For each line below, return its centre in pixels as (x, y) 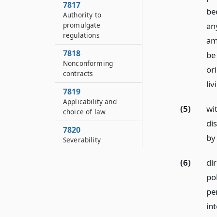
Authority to (82, 15)
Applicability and (90, 101)
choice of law (85, 112)
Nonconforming (88, 63)
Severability (82, 140)
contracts (78, 73)
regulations (81, 35)
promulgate (82, 25)
